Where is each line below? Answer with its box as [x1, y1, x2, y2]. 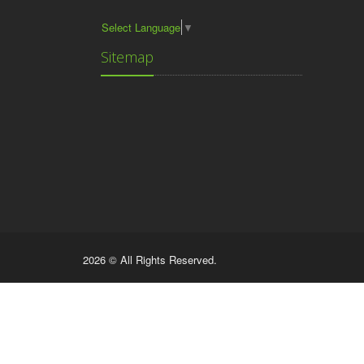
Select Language [102, 19, 180, 36]
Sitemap [101, 47, 154, 67]
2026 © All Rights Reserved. [83, 252, 217, 268]
